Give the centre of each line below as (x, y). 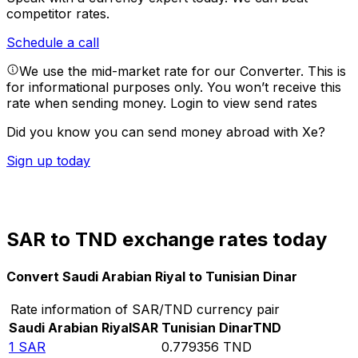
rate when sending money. (88, 103)
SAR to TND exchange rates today (167, 240)
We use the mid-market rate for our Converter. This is (183, 72)
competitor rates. (58, 14)
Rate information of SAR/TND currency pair (145, 309)
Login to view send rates (244, 103)
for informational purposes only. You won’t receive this (174, 88)
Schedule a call (53, 43)
